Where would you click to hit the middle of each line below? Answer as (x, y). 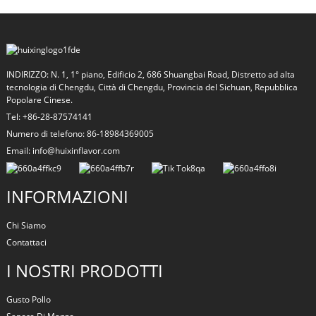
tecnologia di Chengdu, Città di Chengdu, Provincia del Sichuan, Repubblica (152, 87)
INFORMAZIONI (67, 197)
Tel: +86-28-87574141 (49, 117)
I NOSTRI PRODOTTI (84, 271)
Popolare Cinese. (39, 100)
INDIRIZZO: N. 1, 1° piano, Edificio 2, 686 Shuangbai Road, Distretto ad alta (150, 75)
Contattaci (26, 243)
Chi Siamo (26, 226)
